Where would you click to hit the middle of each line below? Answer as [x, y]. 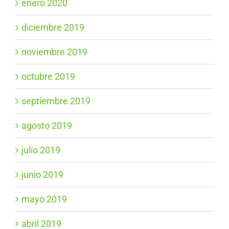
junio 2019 [42, 175]
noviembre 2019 [54, 52]
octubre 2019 [48, 77]
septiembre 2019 [56, 101]
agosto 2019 [47, 126]
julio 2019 [41, 150]
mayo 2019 [44, 199]
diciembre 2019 [53, 28]
